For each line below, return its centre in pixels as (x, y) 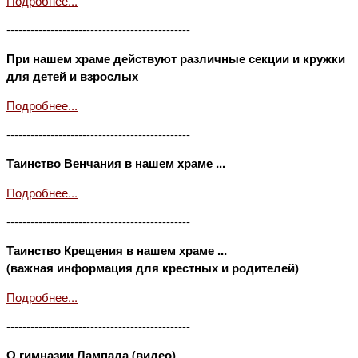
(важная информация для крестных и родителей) (153, 267)
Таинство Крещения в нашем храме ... (117, 250)
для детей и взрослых (72, 76)
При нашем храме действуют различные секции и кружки (176, 58)
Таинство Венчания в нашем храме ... (116, 163)
